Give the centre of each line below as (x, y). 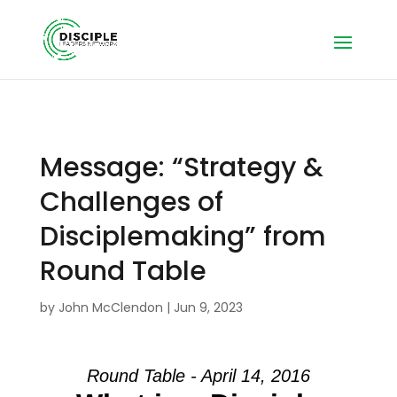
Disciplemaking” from (183, 237)
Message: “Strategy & (181, 167)
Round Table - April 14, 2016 (198, 376)
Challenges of (131, 202)
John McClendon (110, 307)
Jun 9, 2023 (208, 307)
